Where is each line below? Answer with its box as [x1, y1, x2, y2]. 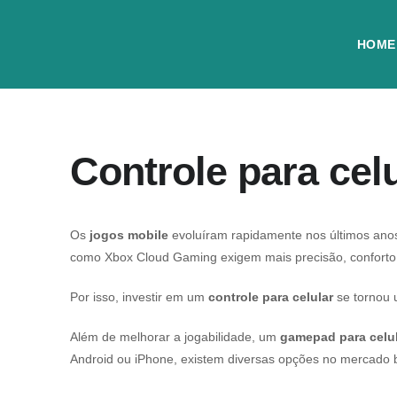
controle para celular [208, 290, 337, 304]
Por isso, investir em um [70, 290, 208, 304]
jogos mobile [90, 228, 168, 242]
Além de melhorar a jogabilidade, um [70, 330, 280, 344]
